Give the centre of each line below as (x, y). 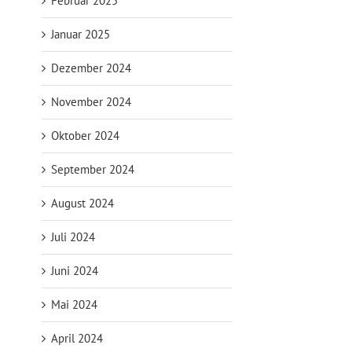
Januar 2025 (80, 34)
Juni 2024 (74, 270)
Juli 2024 (73, 236)
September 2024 (92, 169)
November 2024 (91, 101)
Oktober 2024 (85, 135)
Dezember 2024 (91, 68)
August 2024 (82, 203)
